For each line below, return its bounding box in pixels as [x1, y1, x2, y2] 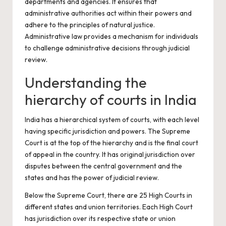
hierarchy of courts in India [25, 90, 197, 108]
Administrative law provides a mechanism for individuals [25, 32, 198, 41]
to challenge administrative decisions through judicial [25, 43, 190, 52]
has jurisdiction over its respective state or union [25, 214, 176, 223]
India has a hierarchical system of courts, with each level [25, 115, 199, 124]
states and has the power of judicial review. [25, 173, 159, 182]
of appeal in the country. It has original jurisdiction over [25, 150, 195, 159]
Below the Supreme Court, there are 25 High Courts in [25, 191, 192, 200]
